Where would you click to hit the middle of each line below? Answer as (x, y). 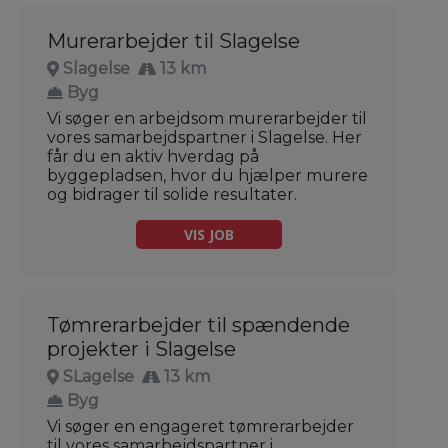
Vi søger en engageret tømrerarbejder (200, 427)
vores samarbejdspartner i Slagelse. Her (204, 138)
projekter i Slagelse (141, 349)
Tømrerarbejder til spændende (198, 325)
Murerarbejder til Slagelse (173, 41)
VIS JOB (209, 235)
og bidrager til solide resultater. (172, 195)
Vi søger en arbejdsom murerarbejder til (207, 119)
